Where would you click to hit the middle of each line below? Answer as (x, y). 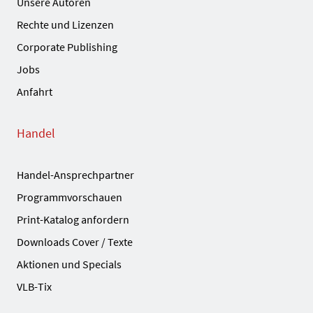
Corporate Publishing (67, 47)
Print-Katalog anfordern (73, 220)
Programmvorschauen (70, 197)
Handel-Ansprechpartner (75, 175)
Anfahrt (35, 92)
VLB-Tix (34, 287)
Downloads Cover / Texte (75, 242)
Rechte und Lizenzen (65, 25)
